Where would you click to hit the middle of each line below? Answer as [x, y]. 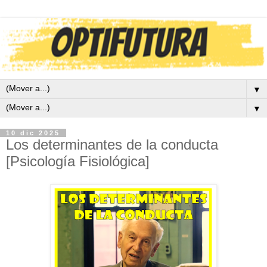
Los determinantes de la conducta [112, 145]
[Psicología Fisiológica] [78, 162]
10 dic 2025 [33, 133]
